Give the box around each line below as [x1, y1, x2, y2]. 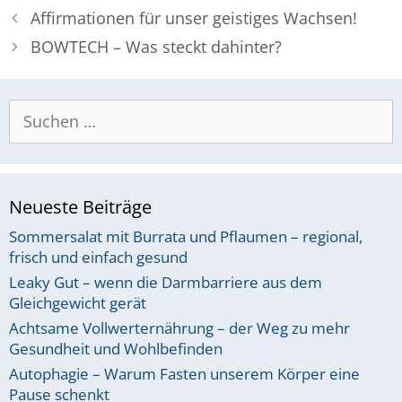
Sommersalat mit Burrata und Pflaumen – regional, [9, 226, 363, 248]
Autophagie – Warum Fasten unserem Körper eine [9, 363, 360, 385]
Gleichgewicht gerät [9, 293, 146, 314]
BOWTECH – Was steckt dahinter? [30, 36, 282, 58]
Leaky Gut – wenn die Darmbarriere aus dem [9, 272, 322, 293]
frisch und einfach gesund [9, 247, 188, 268]
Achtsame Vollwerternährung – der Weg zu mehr [9, 318, 350, 339]
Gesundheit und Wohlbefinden [9, 338, 223, 360]
